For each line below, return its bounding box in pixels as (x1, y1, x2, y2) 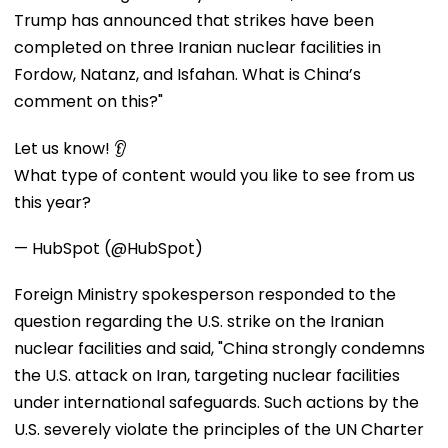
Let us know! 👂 (14, 136, 127, 160)
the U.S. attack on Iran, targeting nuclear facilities (14, 363, 400, 387)
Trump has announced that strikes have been (14, 8, 374, 32)
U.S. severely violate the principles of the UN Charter (14, 417, 424, 441)
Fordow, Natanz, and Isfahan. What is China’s (14, 62, 361, 86)
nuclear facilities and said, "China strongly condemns (14, 336, 425, 360)
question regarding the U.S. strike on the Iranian (14, 309, 384, 333)
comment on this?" (14, 89, 163, 113)
